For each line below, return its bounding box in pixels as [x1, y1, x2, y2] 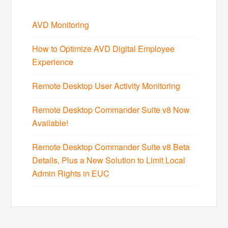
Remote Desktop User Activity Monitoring [32, 79, 181, 92]
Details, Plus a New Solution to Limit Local [32, 154, 186, 166]
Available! [32, 117, 69, 129]
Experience [32, 55, 74, 68]
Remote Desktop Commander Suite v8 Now [32, 103, 190, 116]
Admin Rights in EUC [32, 167, 110, 179]
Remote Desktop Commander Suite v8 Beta [32, 140, 190, 153]
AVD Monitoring [32, 18, 90, 31]
